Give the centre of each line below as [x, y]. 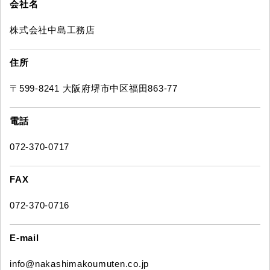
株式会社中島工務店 [52, 30]
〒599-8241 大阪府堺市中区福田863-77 [94, 89]
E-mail [24, 238]
